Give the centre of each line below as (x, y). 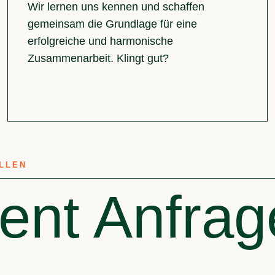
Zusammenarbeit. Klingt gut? (98, 59)
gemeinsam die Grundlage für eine (112, 24)
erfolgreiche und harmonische (100, 41)
